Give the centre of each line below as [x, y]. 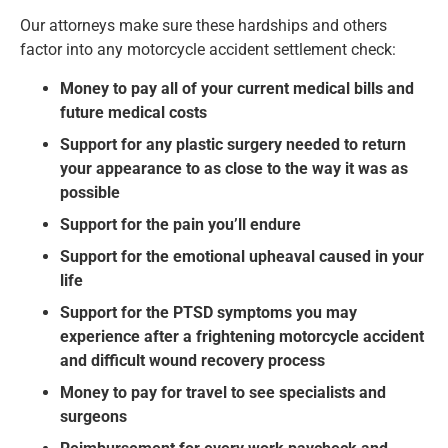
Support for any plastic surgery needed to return [233, 144]
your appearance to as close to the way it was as [234, 168]
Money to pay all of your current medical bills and [237, 88]
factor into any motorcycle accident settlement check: [208, 50]
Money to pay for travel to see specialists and [223, 392]
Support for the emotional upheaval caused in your [242, 256]
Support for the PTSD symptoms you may [208, 312]
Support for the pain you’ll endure [180, 224]
